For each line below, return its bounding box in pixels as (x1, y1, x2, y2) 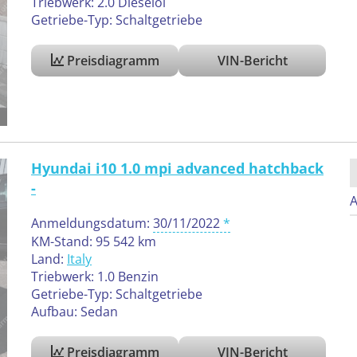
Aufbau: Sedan (31, 302, 118, 320)
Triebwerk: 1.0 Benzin (31, 267, 159, 285)
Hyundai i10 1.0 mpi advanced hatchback (31, 158, 324, 178)
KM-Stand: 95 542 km (31, 232, 156, 250)
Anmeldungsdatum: (31, 214, 153, 232)
